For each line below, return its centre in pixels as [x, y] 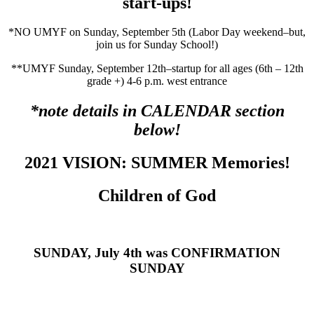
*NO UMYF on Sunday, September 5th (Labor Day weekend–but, [157, 32]
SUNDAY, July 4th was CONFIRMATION [157, 252]
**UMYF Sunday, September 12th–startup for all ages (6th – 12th [157, 69]
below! [157, 130]
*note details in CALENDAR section [157, 111]
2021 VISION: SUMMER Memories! [157, 163]
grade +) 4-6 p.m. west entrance [157, 81]
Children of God [157, 196]
